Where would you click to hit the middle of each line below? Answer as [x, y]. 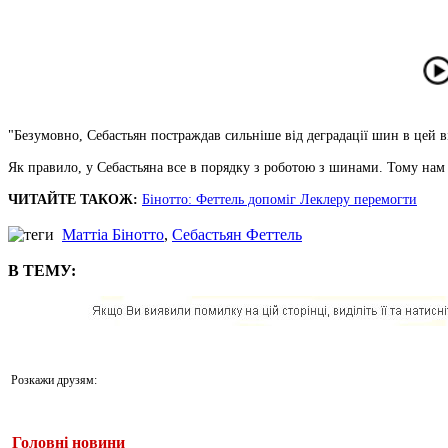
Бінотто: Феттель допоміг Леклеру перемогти [279, 199]
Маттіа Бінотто [113, 234]
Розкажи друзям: [54, 379]
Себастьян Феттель [237, 234]
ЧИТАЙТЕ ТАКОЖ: [73, 199]
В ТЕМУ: [42, 270]
